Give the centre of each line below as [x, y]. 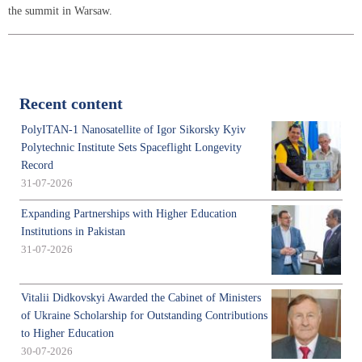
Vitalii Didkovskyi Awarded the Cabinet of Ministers [141, 297]
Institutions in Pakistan [73, 231]
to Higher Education [67, 333]
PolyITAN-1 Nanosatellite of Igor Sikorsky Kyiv [133, 129]
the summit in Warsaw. [60, 11]
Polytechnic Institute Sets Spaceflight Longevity [131, 147]
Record [37, 165]
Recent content [71, 103]
